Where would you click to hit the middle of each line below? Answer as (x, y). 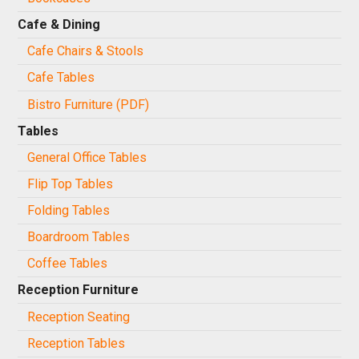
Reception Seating (79, 317)
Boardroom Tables (79, 237)
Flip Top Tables (71, 184)
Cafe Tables (61, 78)
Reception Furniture (79, 290)
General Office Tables (87, 157)
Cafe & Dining (59, 25)
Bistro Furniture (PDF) (89, 104)
